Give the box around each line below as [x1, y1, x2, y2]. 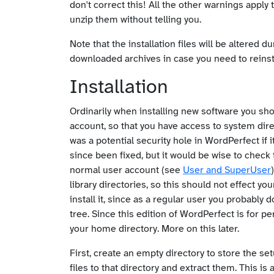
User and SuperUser [183, 165, 271, 176]
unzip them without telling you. [70, 14, 201, 25]
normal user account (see [70, 165, 183, 176]
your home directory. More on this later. [70, 223, 239, 234]
